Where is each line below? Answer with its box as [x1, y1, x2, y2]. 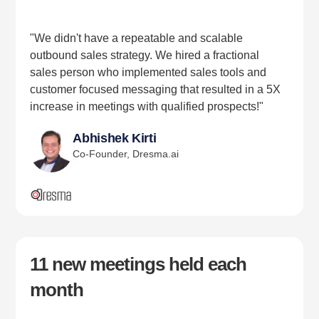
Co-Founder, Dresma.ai [73, 148, 179, 160]
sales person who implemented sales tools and [30, 66, 267, 79]
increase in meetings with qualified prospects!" [30, 100, 264, 113]
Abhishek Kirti [73, 131, 157, 146]
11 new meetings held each [30, 253, 247, 276]
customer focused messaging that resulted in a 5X [30, 83, 281, 96]
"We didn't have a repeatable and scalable [30, 32, 244, 45]
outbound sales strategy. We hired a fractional [30, 49, 260, 62]
